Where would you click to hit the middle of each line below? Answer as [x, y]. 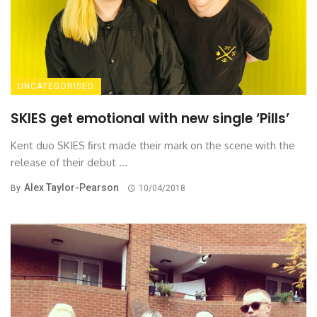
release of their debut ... [69, 163]
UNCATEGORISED [56, 87]
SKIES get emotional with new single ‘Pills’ [150, 119]
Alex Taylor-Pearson [71, 188]
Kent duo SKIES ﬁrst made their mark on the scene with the [153, 146]
